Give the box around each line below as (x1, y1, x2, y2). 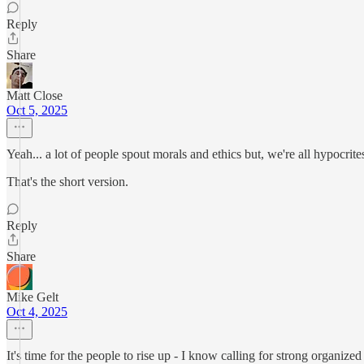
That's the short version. (6, 175, 128, 188)
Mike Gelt (6, 290, 58, 304)
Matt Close (6, 89, 63, 102)
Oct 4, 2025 (6, 305, 67, 318)
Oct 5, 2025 (6, 103, 67, 117)
